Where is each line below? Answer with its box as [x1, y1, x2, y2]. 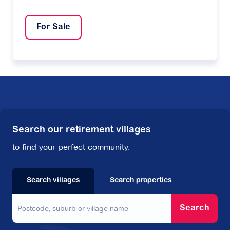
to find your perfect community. [12, 142, 129, 152]
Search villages [27, 177, 80, 185]
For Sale [36, 23, 70, 32]
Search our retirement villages [12, 126, 151, 136]
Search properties [109, 177, 172, 185]
